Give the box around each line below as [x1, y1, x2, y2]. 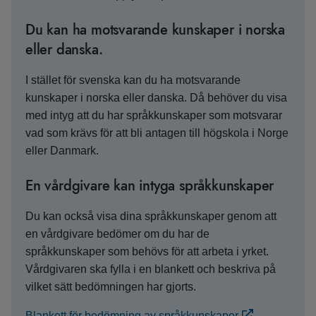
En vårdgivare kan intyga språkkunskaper [25, 176, 274, 196]
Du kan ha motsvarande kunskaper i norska [25, 20, 285, 40]
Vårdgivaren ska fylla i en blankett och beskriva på [25, 263, 276, 275]
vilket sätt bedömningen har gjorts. [25, 281, 196, 293]
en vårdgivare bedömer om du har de [25, 228, 209, 240]
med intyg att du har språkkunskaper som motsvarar [25, 109, 282, 121]
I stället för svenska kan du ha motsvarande [25, 74, 241, 86]
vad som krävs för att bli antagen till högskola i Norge [25, 127, 288, 139]
